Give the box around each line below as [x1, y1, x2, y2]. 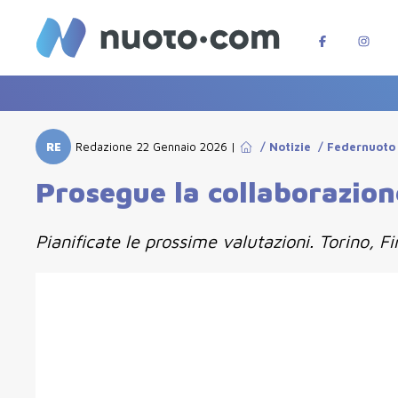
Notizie [269, 139, 312, 154]
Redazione [76, 139, 132, 154]
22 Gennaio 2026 [137, 139, 227, 154]
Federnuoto [327, 139, 396, 154]
